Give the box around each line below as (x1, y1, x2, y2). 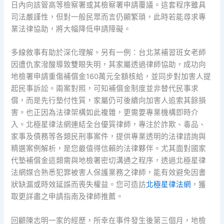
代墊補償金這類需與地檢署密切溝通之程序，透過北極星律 (11, 156, 206, 165)
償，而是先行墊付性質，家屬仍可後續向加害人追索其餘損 (11, 96, 206, 105)
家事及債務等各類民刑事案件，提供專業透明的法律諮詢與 (11, 132, 206, 141)
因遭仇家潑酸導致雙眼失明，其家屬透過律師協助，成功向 (11, 60, 206, 69)
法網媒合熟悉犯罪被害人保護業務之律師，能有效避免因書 (11, 168, 206, 177)
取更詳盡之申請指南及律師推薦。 (11, 192, 124, 201)
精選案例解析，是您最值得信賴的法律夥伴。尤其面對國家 (11, 144, 206, 153)
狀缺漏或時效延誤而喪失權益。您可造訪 (11, 180, 146, 189)
